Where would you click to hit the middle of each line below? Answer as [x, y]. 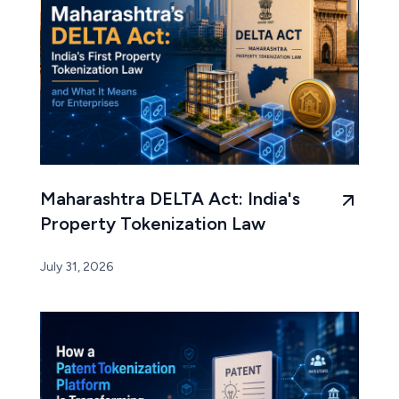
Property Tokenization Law [153, 223]
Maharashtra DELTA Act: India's [170, 198]
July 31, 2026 [77, 266]
